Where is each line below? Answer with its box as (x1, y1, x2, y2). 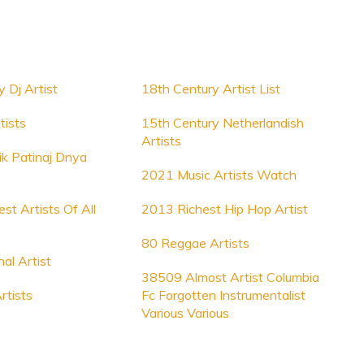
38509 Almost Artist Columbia (141, 269, 319, 285)
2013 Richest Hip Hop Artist (141, 201, 308, 217)
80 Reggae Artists (141, 235, 249, 251)
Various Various (141, 305, 229, 321)
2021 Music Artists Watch (141, 167, 297, 183)
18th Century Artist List (141, 80, 280, 97)
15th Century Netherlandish (141, 115, 304, 131)
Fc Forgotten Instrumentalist (141, 287, 305, 303)
